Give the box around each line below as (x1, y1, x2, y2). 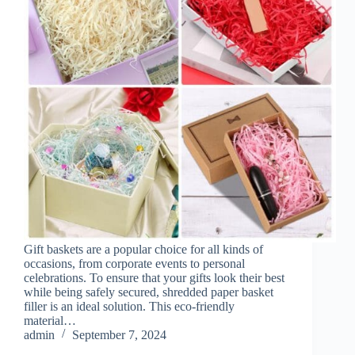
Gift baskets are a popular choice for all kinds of (24, 242, 263, 256)
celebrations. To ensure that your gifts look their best (24, 270, 284, 284)
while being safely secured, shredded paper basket (24, 284, 273, 299)
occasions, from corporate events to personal (24, 256, 245, 270)
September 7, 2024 (72, 327, 166, 342)
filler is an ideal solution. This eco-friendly (24, 299, 235, 313)
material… (24, 313, 76, 327)
